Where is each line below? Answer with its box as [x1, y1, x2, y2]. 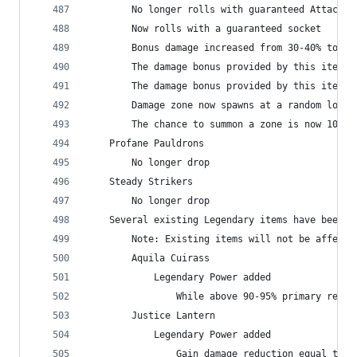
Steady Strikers [87, 176, 193, 187]
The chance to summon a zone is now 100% [87, 119, 349, 130]
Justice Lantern [87, 310, 215, 321]
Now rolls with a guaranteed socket [87, 23, 321, 34]
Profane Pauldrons [87, 138, 204, 149]
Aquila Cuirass [87, 253, 210, 264]
